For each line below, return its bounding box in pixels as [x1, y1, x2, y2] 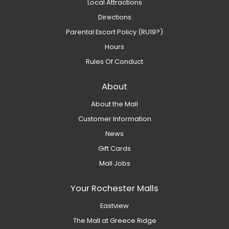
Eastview [100, 201, 129, 211]
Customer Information [78, 114, 151, 124]
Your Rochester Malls [71, 182, 158, 195]
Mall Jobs [99, 158, 130, 169]
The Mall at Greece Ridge [73, 216, 156, 226]
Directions [98, 12, 131, 22]
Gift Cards [98, 144, 131, 154]
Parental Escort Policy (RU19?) [66, 27, 163, 37]
